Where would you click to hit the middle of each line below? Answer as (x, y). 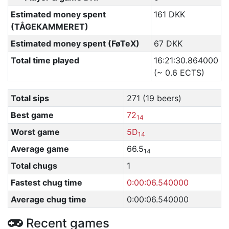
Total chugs (34, 166)
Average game (40, 149)
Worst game (35, 132)
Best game (32, 115)
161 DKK (169, 14)
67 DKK (168, 43)
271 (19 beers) (154, 98)
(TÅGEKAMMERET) (49, 27)
